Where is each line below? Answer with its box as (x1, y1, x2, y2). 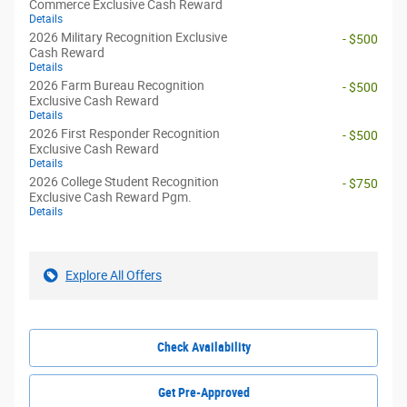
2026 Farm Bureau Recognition (29, 78, 204, 94)
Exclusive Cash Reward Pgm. (29, 190, 192, 205)
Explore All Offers (65, 268, 162, 283)
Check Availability (156, 340, 251, 355)
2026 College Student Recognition (29, 174, 219, 190)
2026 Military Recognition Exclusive (29, 30, 227, 45)
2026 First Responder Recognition (29, 126, 220, 142)
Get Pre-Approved (157, 384, 250, 400)
